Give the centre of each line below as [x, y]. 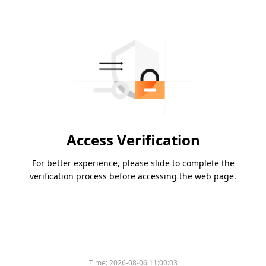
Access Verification [133, 140]
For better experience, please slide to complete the [133, 163]
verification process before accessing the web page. [133, 176]
